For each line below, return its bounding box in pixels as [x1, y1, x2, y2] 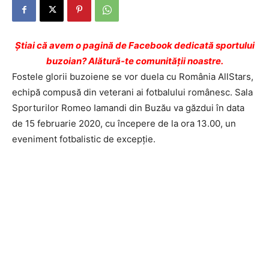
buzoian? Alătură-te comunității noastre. [46, 55, 223, 67]
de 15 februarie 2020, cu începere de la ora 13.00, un [12, 118, 236, 130]
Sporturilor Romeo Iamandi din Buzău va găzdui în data [12, 102, 244, 114]
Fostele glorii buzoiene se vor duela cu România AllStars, [12, 71, 253, 83]
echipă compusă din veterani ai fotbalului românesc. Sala [12, 86, 253, 98]
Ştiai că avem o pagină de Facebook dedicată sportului [14, 40, 255, 52]
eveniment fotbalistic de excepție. [12, 133, 156, 145]
